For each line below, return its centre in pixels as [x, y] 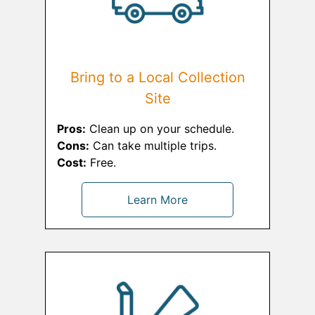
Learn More [157, 200]
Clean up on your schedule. [160, 129]
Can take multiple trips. [153, 146]
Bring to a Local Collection [157, 78]
